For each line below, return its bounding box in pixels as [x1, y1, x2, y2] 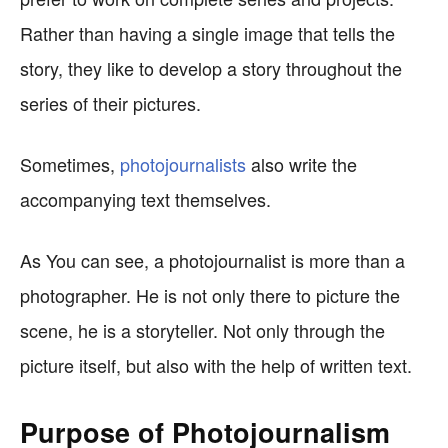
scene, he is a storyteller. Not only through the [20, 317, 385, 343]
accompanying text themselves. [20, 186, 271, 212]
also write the [246, 151, 357, 177]
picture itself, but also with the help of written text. [20, 352, 412, 378]
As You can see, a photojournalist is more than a [20, 247, 405, 273]
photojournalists [120, 151, 246, 177]
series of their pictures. [20, 90, 201, 116]
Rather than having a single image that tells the [20, 20, 395, 46]
